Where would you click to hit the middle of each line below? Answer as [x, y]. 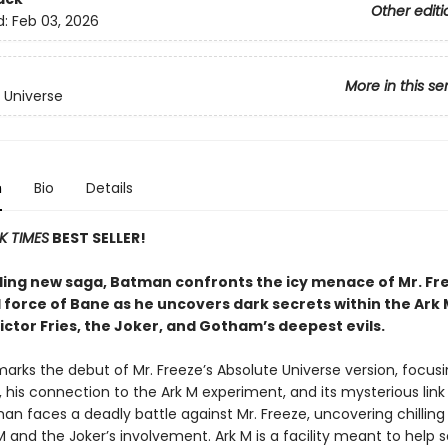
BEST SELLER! [97, 238]
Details [109, 188]
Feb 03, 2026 [55, 21]
